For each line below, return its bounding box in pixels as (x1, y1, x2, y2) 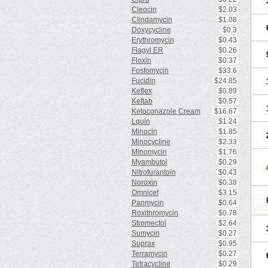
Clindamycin (131, 16, 172, 24)
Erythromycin (131, 36, 174, 44)
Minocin (131, 127, 157, 136)
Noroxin (131, 178, 157, 187)
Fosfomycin (131, 66, 169, 75)
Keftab (131, 97, 153, 105)
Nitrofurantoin (131, 168, 176, 176)
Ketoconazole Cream (131, 107, 200, 115)
